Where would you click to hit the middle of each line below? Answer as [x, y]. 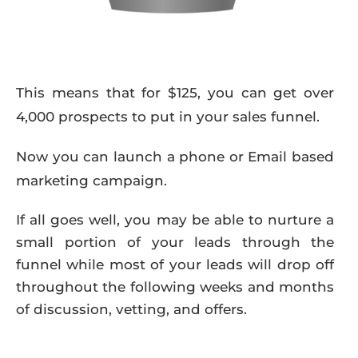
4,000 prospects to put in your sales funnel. [168, 117]
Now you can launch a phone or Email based [175, 157]
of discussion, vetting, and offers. [131, 310]
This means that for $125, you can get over [175, 93]
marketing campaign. [91, 181]
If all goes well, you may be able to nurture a [175, 220]
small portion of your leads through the [175, 243]
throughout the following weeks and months [175, 287]
